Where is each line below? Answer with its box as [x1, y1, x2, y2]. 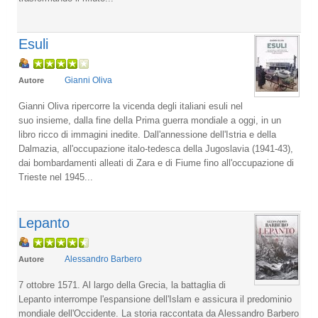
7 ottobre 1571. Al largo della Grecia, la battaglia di [18, 279, 226, 290]
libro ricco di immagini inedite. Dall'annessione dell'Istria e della [18, 128, 276, 140]
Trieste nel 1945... [18, 171, 93, 182]
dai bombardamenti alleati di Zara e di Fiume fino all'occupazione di [18, 157, 294, 168]
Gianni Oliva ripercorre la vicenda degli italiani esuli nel [18, 100, 243, 111]
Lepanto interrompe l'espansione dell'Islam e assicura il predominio [18, 293, 292, 305]
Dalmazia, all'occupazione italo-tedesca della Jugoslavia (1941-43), [18, 143, 293, 154]
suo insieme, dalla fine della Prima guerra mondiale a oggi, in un [18, 114, 281, 126]
